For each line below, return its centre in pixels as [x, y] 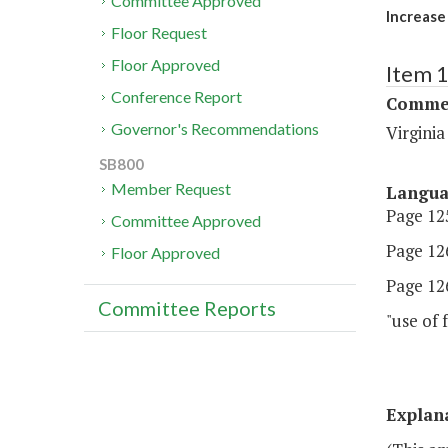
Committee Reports [187, 308]
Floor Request [159, 33]
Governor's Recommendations [215, 129]
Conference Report [177, 97]
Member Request [171, 189]
